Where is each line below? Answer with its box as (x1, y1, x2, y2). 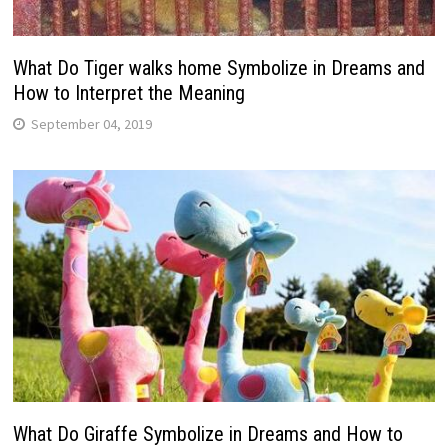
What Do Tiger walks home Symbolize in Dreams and (12, 56, 425, 81)
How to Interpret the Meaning (12, 81, 245, 106)
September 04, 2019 (30, 115, 152, 134)
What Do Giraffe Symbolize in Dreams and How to (12, 421, 403, 446)
